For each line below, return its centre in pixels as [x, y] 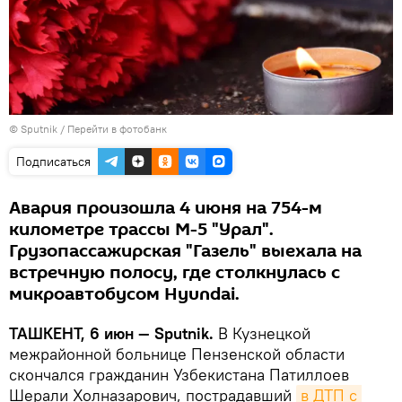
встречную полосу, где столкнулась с [175, 273]
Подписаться [53, 162]
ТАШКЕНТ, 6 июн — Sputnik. [111, 334]
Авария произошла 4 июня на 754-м [166, 209]
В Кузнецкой [262, 334]
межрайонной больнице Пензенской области [177, 354]
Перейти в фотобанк [117, 129]
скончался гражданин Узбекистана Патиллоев [179, 375]
